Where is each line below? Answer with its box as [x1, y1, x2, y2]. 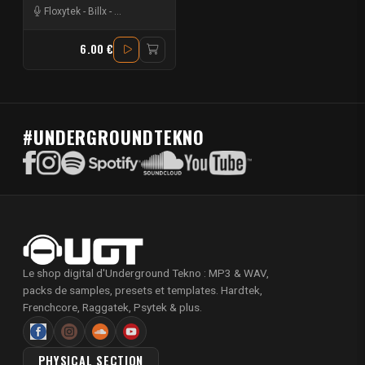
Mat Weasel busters [114, 5, 204, 17]
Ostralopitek [212, 5, 266, 17]
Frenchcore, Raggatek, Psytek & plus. [23, 301, 202, 314]
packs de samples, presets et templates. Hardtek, [23, 284, 262, 297]
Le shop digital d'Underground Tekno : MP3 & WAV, [23, 266, 269, 280]
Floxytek [44, 5, 81, 17]
